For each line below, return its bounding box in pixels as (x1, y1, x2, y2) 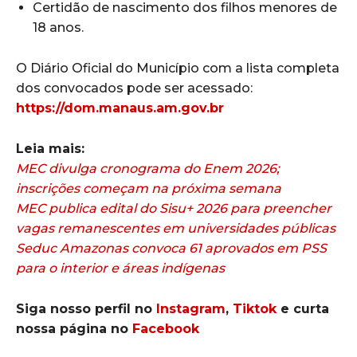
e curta (277, 301, 329, 317)
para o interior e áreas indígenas (16, 261, 225, 277)
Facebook (132, 321, 199, 337)
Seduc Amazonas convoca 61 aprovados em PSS (16, 241, 327, 257)
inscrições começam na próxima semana (16, 181, 281, 197)
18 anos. (33, 20, 84, 36)
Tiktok (233, 301, 277, 317)
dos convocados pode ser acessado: (16, 80, 253, 96)
